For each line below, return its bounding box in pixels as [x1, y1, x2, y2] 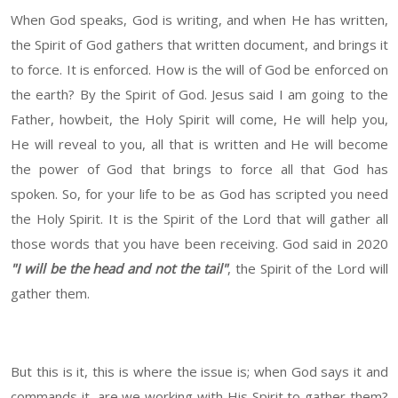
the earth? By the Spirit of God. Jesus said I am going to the [11, 85, 388, 104]
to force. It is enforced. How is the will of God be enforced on [11, 60, 388, 79]
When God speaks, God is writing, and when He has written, [11, 11, 388, 29]
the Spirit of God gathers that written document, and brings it [11, 36, 388, 54]
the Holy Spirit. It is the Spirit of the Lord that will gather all [11, 210, 388, 228]
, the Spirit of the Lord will [227, 259, 389, 278]
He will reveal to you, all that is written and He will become [11, 135, 388, 154]
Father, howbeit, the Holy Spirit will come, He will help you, [11, 110, 388, 129]
